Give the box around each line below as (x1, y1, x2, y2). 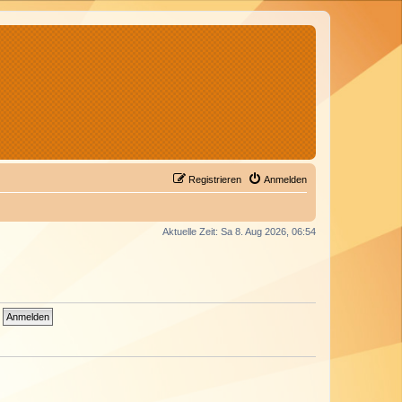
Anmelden (264, 174, 307, 185)
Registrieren (188, 174, 241, 185)
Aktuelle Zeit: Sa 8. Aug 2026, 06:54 (162, 226, 316, 237)
